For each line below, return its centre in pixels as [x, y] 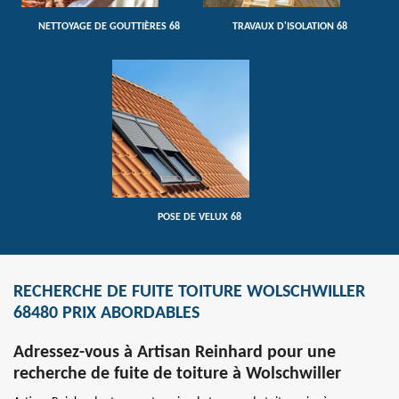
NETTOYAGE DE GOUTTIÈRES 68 [109, 27]
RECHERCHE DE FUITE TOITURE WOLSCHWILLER [189, 292]
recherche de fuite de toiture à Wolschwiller [177, 374]
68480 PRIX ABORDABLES [106, 313]
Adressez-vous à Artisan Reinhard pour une [175, 352]
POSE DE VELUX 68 [199, 217]
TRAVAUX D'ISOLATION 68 [290, 27]
